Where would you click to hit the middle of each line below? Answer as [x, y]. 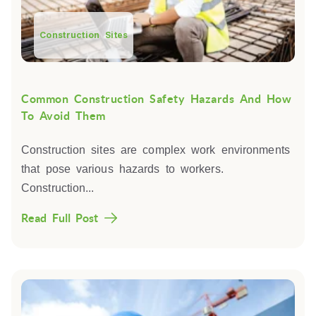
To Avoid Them [63, 116]
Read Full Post [60, 218]
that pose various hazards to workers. [122, 169]
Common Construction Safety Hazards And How [156, 99]
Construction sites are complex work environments [156, 150]
